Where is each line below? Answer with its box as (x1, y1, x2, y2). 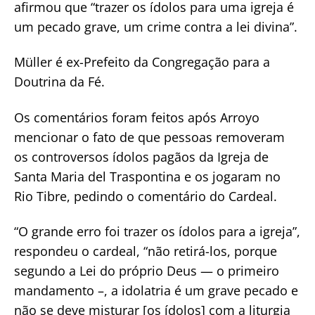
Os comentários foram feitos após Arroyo (14, 108, 259, 126)
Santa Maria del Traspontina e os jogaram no (14, 167, 281, 185)
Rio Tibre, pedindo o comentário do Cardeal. (14, 187, 277, 205)
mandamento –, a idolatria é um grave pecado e (14, 282, 298, 300)
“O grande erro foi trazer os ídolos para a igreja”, (14, 223, 300, 240)
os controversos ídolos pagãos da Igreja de (14, 148, 269, 165)
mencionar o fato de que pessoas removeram (14, 128, 285, 146)
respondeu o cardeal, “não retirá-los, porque (14, 243, 277, 260)
